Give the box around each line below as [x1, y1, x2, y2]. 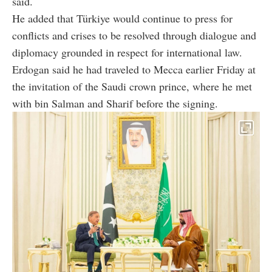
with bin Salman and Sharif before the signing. [12, 96, 218, 111]
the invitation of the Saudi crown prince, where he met [12, 79, 252, 94]
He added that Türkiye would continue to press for [12, 11, 233, 26]
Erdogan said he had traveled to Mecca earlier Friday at [12, 62, 256, 77]
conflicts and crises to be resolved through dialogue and [12, 28, 256, 43]
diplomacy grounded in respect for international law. [12, 45, 242, 60]
